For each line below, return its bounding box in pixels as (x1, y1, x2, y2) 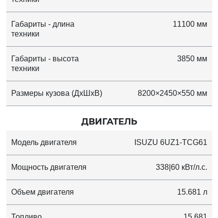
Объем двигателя (11, 188, 74, 197)
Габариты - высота (11, 54, 79, 63)
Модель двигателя (11, 138, 77, 147)
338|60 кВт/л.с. (181, 163, 207, 172)
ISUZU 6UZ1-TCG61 (134, 138, 207, 147)
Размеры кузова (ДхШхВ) (11, 89, 102, 98)
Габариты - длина (11, 20, 74, 29)
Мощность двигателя (11, 163, 87, 172)
